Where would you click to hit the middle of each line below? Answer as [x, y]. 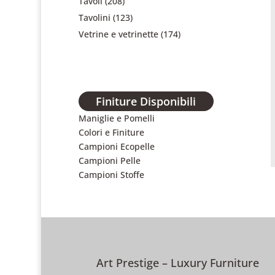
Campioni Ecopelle [116, 147]
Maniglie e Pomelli [116, 118]
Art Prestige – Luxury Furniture [177, 263]
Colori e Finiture [111, 133]
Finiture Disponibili [146, 102]
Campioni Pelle [109, 161]
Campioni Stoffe [111, 175]
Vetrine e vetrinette [118, 34]
